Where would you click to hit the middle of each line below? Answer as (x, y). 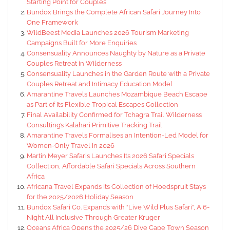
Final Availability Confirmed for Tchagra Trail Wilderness (114, 114)
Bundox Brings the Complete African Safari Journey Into (114, 12)
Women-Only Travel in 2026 (71, 145)
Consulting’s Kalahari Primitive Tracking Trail (94, 125)
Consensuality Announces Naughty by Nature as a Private (116, 53)
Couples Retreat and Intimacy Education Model (100, 84)
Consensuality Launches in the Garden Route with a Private (118, 73)
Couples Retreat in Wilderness (74, 63)
